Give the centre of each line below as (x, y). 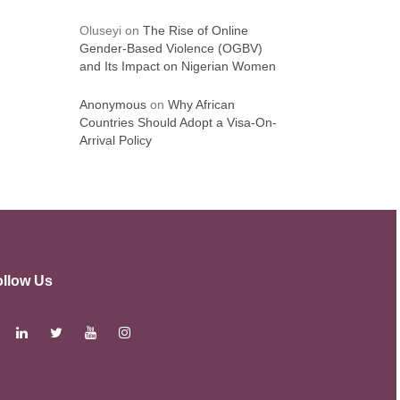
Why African (201, 104)
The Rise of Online (195, 30)
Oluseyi (100, 30)
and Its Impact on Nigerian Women (177, 66)
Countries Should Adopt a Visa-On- (178, 122)
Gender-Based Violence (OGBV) (171, 48)
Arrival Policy (115, 140)
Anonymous (112, 104)
